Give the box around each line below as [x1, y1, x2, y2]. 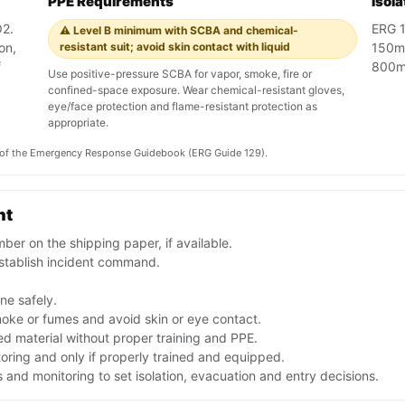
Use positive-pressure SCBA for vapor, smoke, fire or [48, 67, 312, 81]
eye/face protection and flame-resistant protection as [48, 99, 317, 114]
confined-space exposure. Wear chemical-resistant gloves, [48, 83, 344, 98]
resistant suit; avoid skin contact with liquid [60, 40, 290, 54]
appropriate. [48, 116, 108, 130]
